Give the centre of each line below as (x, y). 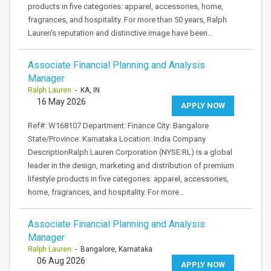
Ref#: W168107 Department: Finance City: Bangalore (118, 126)
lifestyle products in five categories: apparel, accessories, (128, 179)
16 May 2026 (61, 102)
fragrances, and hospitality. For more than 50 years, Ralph (127, 20)
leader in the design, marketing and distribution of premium (131, 165)
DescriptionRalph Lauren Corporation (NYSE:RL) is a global (130, 152)
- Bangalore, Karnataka (112, 249)
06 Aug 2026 (61, 261)
